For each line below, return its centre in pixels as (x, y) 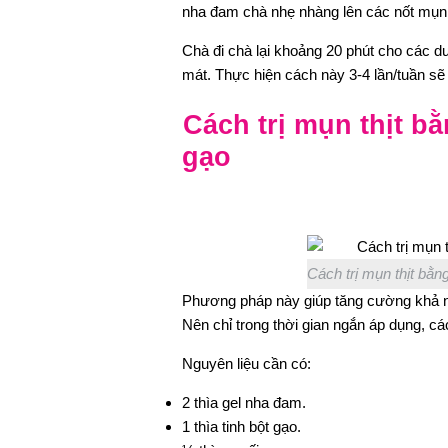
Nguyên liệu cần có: (246, 363)
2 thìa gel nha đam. (244, 402)
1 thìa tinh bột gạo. (241, 426)
